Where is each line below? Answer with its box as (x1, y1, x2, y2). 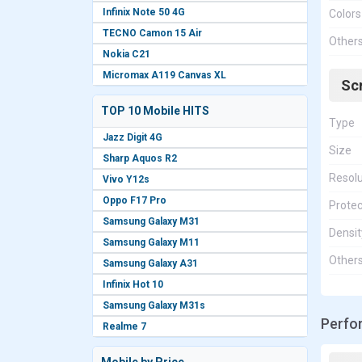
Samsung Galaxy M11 (103, 237, 200, 248)
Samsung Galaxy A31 (103, 258, 198, 269)
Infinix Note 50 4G (103, 6, 185, 18)
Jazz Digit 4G (103, 132, 162, 143)
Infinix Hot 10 (103, 279, 163, 290)
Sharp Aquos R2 (103, 153, 177, 164)
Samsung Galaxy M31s (103, 300, 205, 311)
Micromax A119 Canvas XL (103, 69, 226, 81)
